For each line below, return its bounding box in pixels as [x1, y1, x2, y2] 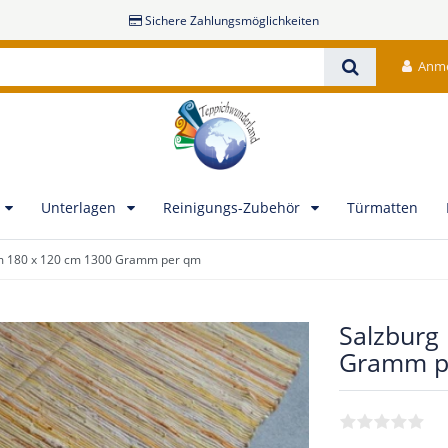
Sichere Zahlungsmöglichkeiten [145, 12, 320, 29]
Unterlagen [41, 198, 120, 218]
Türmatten [347, 198, 418, 218]
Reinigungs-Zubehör [163, 198, 304, 218]
